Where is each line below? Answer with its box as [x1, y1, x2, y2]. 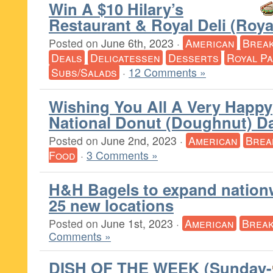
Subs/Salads [51, 65, 117, 80]
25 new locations [49, 194, 174, 216]
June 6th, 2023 [101, 35, 174, 51]
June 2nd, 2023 [101, 133, 177, 148]
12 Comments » [129, 65, 206, 80]
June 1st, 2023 [101, 216, 173, 231]
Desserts [168, 50, 219, 65]
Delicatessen [90, 50, 160, 65]
